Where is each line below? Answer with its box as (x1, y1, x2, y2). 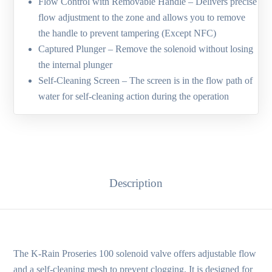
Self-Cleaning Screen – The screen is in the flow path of (38, 75, 253, 86)
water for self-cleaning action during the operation (38, 91, 229, 102)
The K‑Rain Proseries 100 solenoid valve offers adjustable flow (13, 248, 257, 259)
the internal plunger (38, 59, 113, 70)
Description (109, 177, 163, 190)
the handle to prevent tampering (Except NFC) (38, 28, 217, 39)
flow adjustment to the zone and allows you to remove (38, 12, 246, 23)
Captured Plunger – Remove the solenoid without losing (38, 44, 254, 55)
